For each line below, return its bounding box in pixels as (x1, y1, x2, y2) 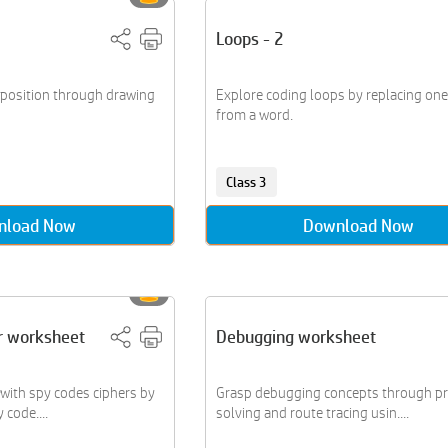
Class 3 (225, 174, 267, 190)
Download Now (303, 214, 415, 236)
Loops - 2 (215, 28, 284, 49)
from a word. (215, 106, 293, 123)
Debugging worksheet (215, 326, 376, 347)
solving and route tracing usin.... (215, 404, 409, 421)
